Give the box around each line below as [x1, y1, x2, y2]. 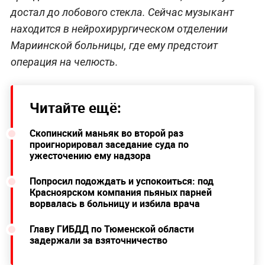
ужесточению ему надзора [29, 149, 151, 163]
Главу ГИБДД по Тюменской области [29, 222, 194, 236]
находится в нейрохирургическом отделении [10, 22, 228, 35]
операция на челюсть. [10, 56, 118, 69]
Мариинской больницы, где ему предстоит [10, 39, 218, 52]
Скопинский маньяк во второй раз [29, 127, 183, 140]
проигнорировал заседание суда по [29, 138, 189, 151]
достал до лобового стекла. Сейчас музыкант [10, 6, 234, 19]
